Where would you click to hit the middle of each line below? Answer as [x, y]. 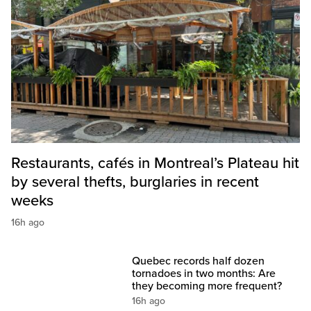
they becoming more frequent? [207, 286]
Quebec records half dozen [199, 261]
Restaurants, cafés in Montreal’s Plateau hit [155, 163]
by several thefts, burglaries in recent [135, 182]
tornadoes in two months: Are [204, 274]
